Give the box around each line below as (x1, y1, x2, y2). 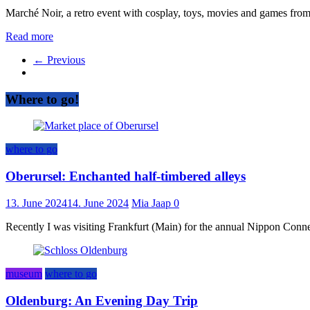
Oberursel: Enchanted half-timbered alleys (6, 169, 246, 184)
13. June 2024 (6, 197, 67, 209)
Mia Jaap (131, 197, 174, 209)
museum (6, 267, 42, 280)
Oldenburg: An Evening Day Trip (6, 293, 198, 308)
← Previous (33, 53, 85, 66)
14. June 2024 (67, 197, 129, 209)
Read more (6, 30, 53, 42)
